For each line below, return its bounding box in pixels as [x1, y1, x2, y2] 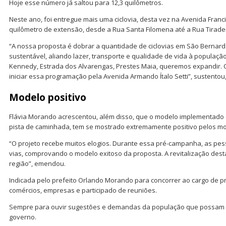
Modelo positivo [9, 91, 86, 104]
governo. [9, 212, 36, 222]
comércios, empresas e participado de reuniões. [9, 186, 157, 195]
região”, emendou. [9, 159, 66, 168]
